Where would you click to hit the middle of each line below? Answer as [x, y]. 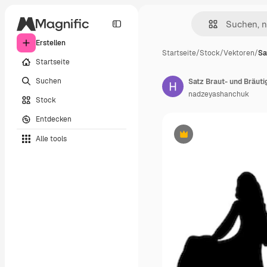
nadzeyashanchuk [219, 94]
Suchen [49, 81]
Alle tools [51, 139]
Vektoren [239, 53]
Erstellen [51, 43]
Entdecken [54, 119]
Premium [198, 139]
